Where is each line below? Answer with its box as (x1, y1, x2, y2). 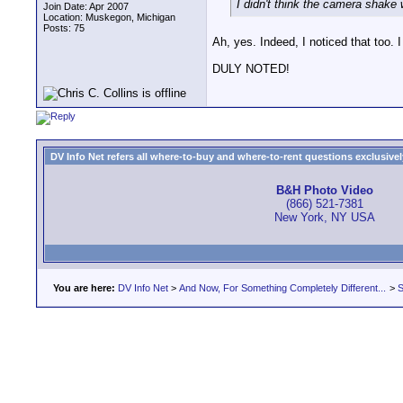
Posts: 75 (43, 22, 85, 33)
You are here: (53, 282, 115, 293)
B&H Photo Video (276, 184, 373, 198)
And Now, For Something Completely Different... (179, 282, 386, 293)
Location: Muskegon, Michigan (43, 12, 175, 22)
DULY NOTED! (212, 62, 290, 76)
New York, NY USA (274, 210, 375, 225)
